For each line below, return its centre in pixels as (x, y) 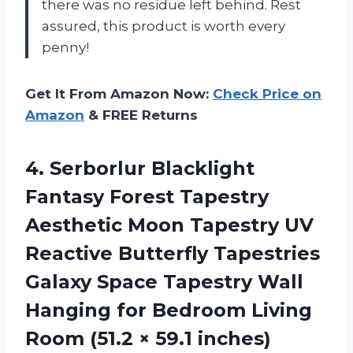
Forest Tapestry (186, 196)
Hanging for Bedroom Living (169, 310)
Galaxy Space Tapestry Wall (164, 281)
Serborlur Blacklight (152, 168)
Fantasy (65, 196)
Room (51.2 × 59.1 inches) (148, 338)
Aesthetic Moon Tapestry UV (169, 225)
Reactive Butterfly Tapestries (173, 253)
